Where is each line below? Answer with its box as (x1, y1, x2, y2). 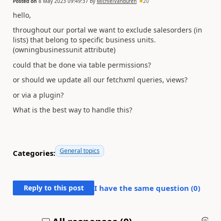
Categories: (13, 147, 55, 158)
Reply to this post (23, 183, 84, 192)
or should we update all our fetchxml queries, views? (13, 75, 187, 84)
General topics (60, 147, 100, 155)
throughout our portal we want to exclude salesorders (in (13, 25, 202, 35)
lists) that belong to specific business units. (13, 35, 156, 44)
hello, (13, 10, 31, 20)
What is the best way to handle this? (13, 105, 132, 114)
